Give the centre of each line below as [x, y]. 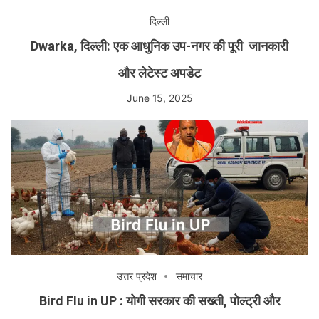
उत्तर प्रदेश [137, 276]
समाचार [189, 276]
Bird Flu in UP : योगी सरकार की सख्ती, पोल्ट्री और [159, 300]
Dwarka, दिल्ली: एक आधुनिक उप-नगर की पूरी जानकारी [159, 46]
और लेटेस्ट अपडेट [159, 73]
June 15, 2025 [159, 98]
